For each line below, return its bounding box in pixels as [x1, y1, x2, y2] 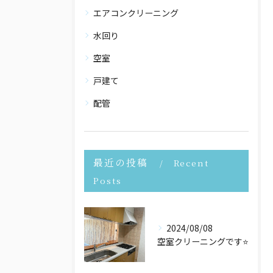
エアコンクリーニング [93, 7, 179, 19]
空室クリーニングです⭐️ [157, 235, 249, 247]
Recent [173, 157, 210, 169]
